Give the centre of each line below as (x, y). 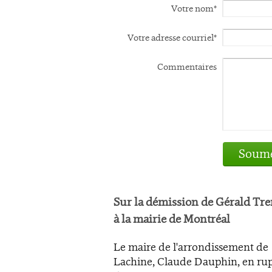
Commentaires (187, 67)
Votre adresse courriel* (172, 38)
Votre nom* (194, 8)
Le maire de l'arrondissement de (191, 247)
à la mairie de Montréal (172, 219)
